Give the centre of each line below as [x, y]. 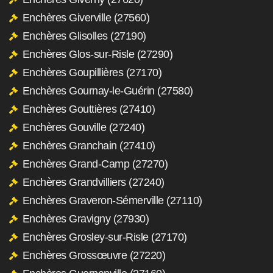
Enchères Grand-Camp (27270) [95, 164]
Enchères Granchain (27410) [89, 145]
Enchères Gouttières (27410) [88, 109]
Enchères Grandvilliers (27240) [93, 182]
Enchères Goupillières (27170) [92, 72]
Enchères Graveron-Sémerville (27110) [112, 200]
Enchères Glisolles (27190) [84, 36]
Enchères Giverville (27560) [86, 17]
